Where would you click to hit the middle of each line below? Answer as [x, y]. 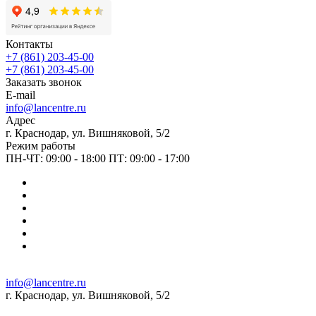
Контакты [29, 44]
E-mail [20, 95]
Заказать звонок [44, 82]
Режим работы [41, 145]
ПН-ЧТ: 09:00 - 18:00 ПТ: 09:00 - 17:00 [98, 158]
